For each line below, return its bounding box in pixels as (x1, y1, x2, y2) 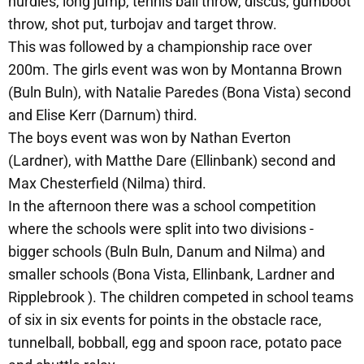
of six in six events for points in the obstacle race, (8, 310, 322, 328)
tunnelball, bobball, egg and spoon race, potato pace (8, 333, 342, 351)
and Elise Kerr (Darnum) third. (8, 106, 197, 123)
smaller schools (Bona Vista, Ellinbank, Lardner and (8, 265, 335, 283)
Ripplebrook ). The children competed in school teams (8, 288, 353, 305)
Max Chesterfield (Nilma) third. (8, 174, 206, 192)
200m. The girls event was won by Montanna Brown (8, 60, 342, 78)
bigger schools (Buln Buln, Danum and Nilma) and (8, 242, 325, 260)
